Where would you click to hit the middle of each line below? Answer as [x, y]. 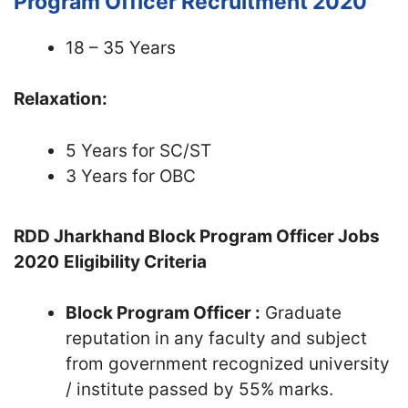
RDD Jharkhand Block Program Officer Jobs [197, 236]
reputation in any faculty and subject [216, 338]
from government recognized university [228, 364]
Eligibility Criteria [135, 261]
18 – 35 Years [121, 47]
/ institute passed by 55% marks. [199, 389]
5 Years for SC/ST [138, 150]
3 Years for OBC [131, 176]
